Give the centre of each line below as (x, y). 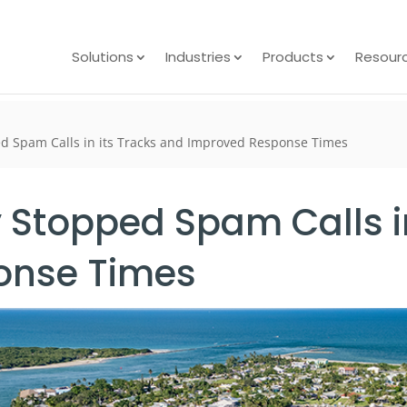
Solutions (103, 57)
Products (293, 57)
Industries (199, 57)
